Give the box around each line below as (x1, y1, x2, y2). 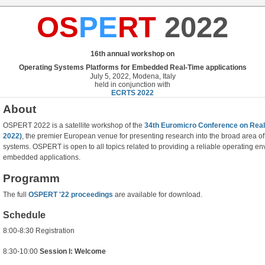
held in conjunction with (95, 80, 170, 89)
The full (3, 190, 28, 199)
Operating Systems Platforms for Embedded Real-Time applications (18, 63, 247, 72)
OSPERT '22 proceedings (28, 190, 113, 199)
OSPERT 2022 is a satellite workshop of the (3, 121, 144, 130)
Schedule (3, 210, 46, 221)
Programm (3, 172, 60, 185)
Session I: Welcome (40, 247, 106, 256)
